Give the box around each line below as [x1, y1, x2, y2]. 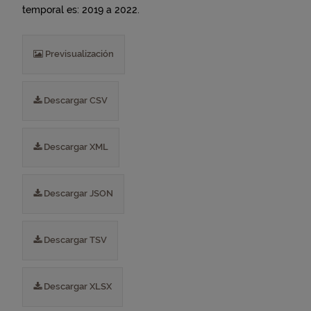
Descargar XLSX [42, 281, 112, 292]
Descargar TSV [42, 235, 107, 245]
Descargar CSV [42, 95, 108, 106]
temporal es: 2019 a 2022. [22, 4, 140, 15]
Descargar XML [42, 142, 108, 152]
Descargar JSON [42, 188, 113, 199]
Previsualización [43, 49, 114, 59]
